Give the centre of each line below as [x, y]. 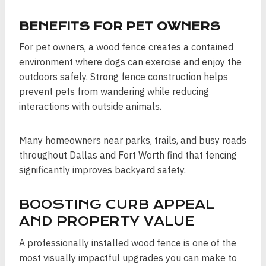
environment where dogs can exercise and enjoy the [130, 62]
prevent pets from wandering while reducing [114, 91]
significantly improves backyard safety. [102, 170]
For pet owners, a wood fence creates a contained [126, 47]
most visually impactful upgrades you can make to [128, 258]
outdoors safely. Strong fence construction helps [123, 77]
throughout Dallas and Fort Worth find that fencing [128, 155]
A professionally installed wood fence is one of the [128, 243]
